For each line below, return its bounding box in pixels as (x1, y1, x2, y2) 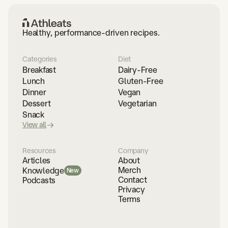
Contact (118, 175, 147, 185)
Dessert (22, 99, 51, 108)
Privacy (118, 185, 145, 194)
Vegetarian (118, 99, 157, 108)
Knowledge (22, 165, 64, 175)
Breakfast (22, 65, 56, 75)
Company (118, 147, 149, 155)
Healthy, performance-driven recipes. (22, 28, 160, 38)
